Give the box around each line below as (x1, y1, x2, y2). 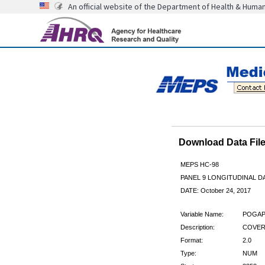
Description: (180, 223, 215, 231)
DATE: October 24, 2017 (180, 186, 251, 194)
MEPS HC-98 (180, 160, 219, 168)
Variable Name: (180, 210, 224, 218)
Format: (180, 236, 203, 244)
